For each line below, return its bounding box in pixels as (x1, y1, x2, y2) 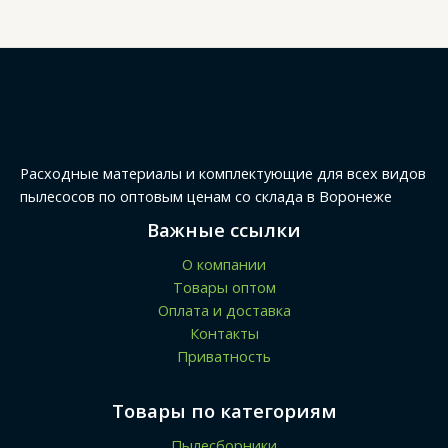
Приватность (177, 345, 271, 366)
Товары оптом (172, 276, 276, 297)
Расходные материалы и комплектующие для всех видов (20, 162, 426, 183)
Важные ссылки (147, 216, 301, 242)
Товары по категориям (111, 397, 337, 423)
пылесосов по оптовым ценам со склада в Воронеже (20, 185, 392, 206)
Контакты (189, 322, 259, 343)
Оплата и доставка (157, 299, 291, 320)
